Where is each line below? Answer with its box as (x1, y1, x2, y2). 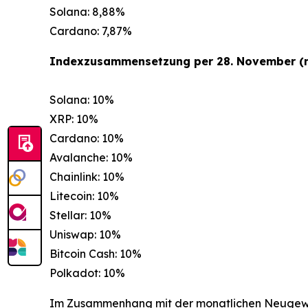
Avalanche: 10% (49, 151, 133, 165)
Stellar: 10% (49, 208, 111, 223)
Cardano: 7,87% (49, 24, 132, 38)
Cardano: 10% (49, 131, 124, 146)
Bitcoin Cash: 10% (49, 247, 142, 261)
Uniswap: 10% (49, 228, 121, 242)
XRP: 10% (49, 112, 98, 126)
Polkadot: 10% (49, 266, 125, 280)
